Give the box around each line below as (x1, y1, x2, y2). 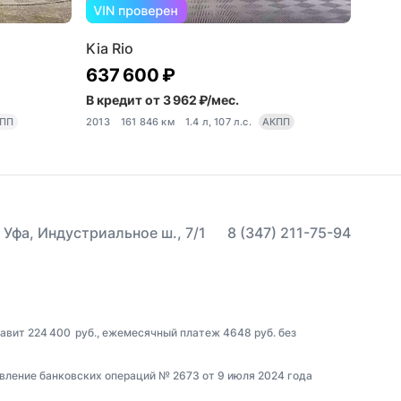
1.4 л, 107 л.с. (184, 115, 252, 128)
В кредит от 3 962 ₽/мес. (86, 91, 239, 107)
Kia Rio (86, 38, 133, 57)
